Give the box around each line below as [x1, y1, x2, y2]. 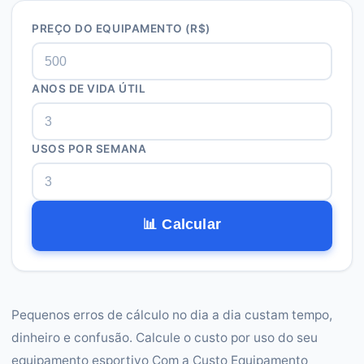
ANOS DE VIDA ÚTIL [32, 82, 146, 95]
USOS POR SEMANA [32, 142, 147, 155]
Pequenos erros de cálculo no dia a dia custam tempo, [11, 307, 332, 323]
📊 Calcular [143, 216, 221, 232]
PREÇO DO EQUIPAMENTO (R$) [32, 22, 210, 35]
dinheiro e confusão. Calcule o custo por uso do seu [11, 330, 318, 345]
